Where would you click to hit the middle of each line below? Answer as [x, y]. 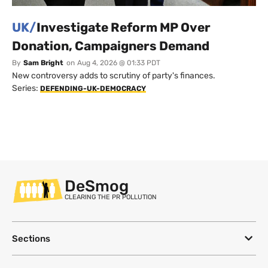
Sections [31, 238]
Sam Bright [43, 63]
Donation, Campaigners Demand [111, 46]
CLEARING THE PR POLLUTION [111, 197]
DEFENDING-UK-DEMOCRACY [93, 89]
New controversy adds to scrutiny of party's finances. [114, 76]
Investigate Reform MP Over [124, 28]
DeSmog [97, 186]
